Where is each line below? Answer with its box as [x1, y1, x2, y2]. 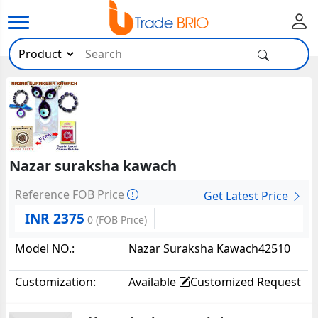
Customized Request [190, 273, 302, 290]
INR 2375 [25, 209, 85, 228]
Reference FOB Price [15, 187, 128, 202]
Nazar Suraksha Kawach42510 [128, 240, 291, 256]
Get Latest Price [203, 187, 291, 204]
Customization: [15, 273, 97, 290]
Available [128, 273, 180, 290]
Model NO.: [15, 240, 75, 256]
